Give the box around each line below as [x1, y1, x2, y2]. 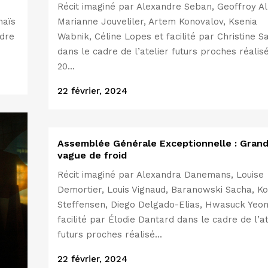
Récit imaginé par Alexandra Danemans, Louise [57, 169, 264, 180]
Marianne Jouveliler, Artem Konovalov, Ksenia [57, 16, 257, 27]
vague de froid [57, 150, 127, 161]
